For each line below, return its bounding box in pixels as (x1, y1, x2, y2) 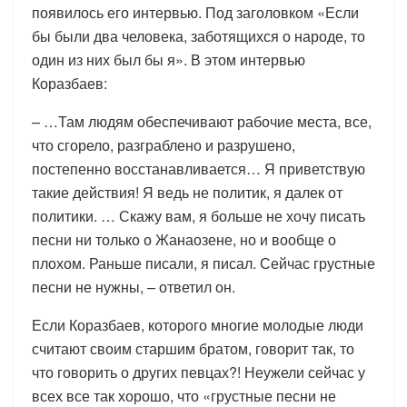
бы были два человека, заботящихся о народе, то (32, 25, 365, 46)
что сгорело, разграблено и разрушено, (32, 134, 295, 155)
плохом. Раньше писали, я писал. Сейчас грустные (32, 252, 375, 273)
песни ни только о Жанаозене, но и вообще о (32, 228, 336, 250)
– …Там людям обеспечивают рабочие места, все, (32, 110, 372, 132)
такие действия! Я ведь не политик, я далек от (32, 181, 342, 203)
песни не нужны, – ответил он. (32, 275, 235, 297)
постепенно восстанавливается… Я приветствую (32, 157, 365, 179)
